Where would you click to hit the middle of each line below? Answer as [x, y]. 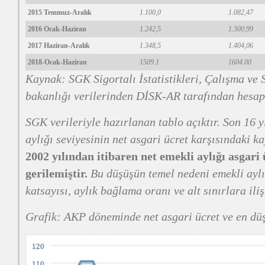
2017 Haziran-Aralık [59, 46]
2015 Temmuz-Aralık [60, 12]
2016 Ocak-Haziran [57, 29]
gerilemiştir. [56, 173]
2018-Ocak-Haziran [57, 62]
